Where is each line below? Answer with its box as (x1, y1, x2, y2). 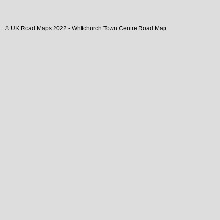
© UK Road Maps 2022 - (5, 25, 72, 32)
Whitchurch (72, 25, 102, 32)
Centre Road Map (117, 25, 166, 32)
